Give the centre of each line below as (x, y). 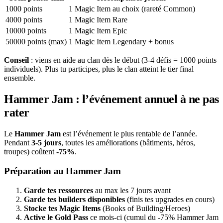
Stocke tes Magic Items (62, 208)
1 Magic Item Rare (98, 20)
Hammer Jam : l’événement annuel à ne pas (111, 99)
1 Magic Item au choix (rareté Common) (132, 9)
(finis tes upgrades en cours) (170, 199)
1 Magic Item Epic (98, 31)
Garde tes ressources (58, 190)
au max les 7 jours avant (132, 190)
